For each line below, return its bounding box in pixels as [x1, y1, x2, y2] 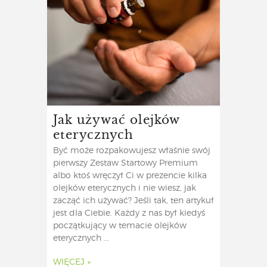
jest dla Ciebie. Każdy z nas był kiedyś [53, 209, 205, 218]
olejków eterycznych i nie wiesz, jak [53, 184, 196, 193]
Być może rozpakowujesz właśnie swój [53, 147, 210, 156]
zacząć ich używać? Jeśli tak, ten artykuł [53, 197, 214, 206]
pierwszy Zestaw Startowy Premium [53, 159, 198, 168]
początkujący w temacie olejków [53, 222, 187, 231]
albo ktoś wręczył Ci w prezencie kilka [53, 172, 207, 181]
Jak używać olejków [53, 110, 179, 129]
